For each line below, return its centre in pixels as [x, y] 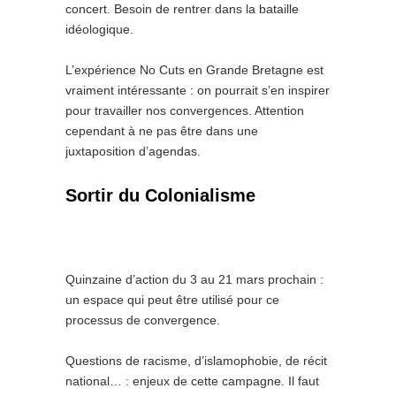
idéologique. [99, 29]
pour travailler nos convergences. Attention [185, 110]
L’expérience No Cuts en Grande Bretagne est [194, 70]
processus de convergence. [143, 320]
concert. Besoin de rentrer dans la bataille [182, 9]
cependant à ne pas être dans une [162, 131]
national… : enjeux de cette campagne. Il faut [192, 381]
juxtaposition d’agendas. [133, 151]
